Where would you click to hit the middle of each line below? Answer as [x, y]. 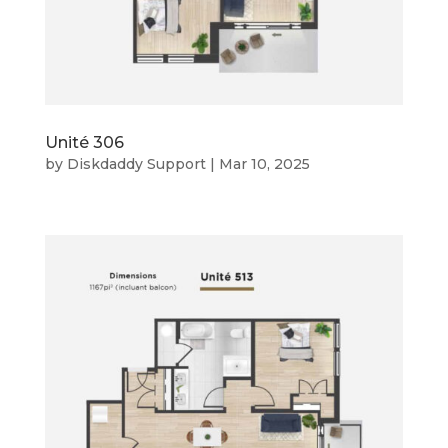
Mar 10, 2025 [264, 164]
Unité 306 [84, 143]
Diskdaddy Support [136, 164]
